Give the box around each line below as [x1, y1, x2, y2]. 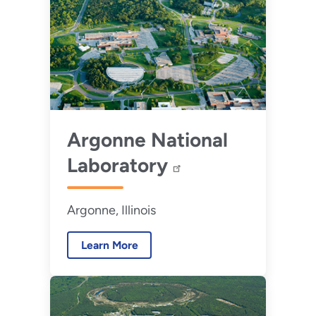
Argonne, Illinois [66, 202, 156, 219]
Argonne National [66, 128, 228, 152]
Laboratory [66, 153, 173, 178]
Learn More [80, 238, 138, 252]
